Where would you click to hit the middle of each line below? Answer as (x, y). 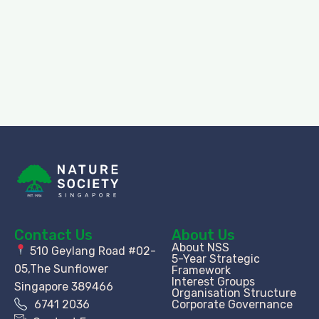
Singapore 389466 (64, 286)
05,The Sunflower (61, 268)
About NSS (200, 247)
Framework (201, 270)
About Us (203, 235)
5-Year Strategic (215, 258)
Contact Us (53, 235)
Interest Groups (213, 281)
